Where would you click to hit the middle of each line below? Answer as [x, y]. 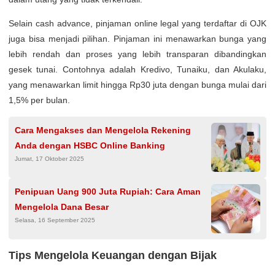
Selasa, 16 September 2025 [55, 220]
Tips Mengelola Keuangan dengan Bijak [113, 255]
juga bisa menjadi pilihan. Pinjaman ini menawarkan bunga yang [137, 38]
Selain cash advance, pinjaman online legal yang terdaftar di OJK [137, 23]
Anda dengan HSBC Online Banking [90, 145]
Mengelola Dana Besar [62, 207]
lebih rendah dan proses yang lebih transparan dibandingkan [137, 54]
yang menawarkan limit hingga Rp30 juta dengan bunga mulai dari [137, 84]
